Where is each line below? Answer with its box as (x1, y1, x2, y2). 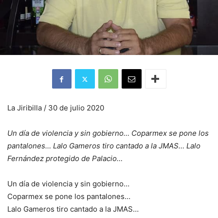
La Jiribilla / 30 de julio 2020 (7, 103, 104, 113)
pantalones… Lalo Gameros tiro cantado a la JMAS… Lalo (7, 141, 200, 151)
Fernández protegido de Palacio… (7, 154, 123, 163)
